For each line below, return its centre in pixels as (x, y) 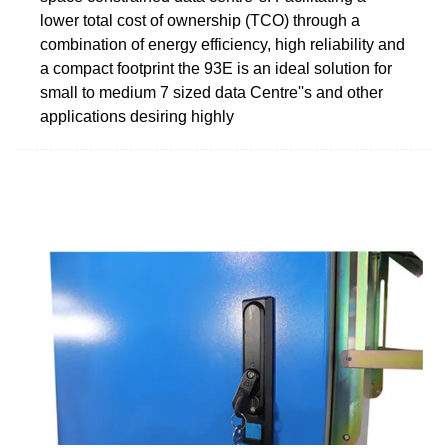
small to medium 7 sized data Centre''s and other (211, 92)
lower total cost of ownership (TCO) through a (200, 20)
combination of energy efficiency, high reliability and (222, 44)
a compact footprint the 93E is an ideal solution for (216, 68)
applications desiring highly (137, 116)
